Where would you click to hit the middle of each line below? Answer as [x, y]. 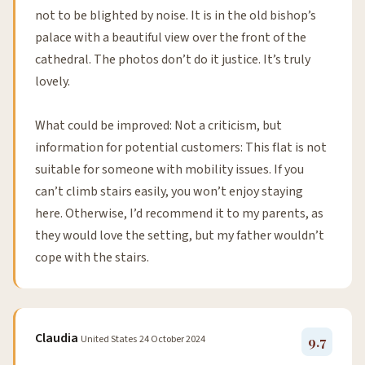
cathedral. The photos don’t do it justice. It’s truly [173, 60]
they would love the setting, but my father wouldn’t [180, 236]
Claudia [57, 339]
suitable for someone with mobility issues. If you [169, 170]
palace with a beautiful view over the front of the [171, 38]
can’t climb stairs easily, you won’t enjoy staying [169, 192]
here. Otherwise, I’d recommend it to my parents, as [179, 214]
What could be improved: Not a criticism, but [158, 126]
